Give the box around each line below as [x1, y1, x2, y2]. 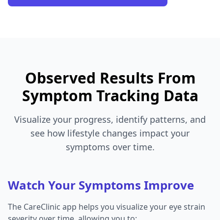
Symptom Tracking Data [22, 85, 198, 106]
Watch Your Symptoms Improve [8, 177, 194, 193]
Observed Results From [25, 68, 195, 88]
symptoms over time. [65, 141, 155, 153]
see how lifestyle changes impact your [30, 127, 190, 139]
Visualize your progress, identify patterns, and [14, 113, 206, 126]
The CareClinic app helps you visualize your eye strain [8, 201, 205, 213]
